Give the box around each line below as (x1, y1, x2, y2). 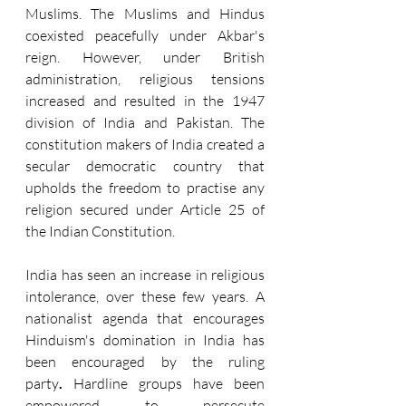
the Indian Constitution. (25, 221, 175, 240)
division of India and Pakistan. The (25, 112, 265, 131)
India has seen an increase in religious (25, 265, 265, 284)
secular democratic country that (25, 156, 265, 175)
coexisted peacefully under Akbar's (25, 25, 265, 44)
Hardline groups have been (63, 373, 265, 392)
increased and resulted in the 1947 (25, 91, 265, 110)
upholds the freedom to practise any (25, 178, 265, 197)
